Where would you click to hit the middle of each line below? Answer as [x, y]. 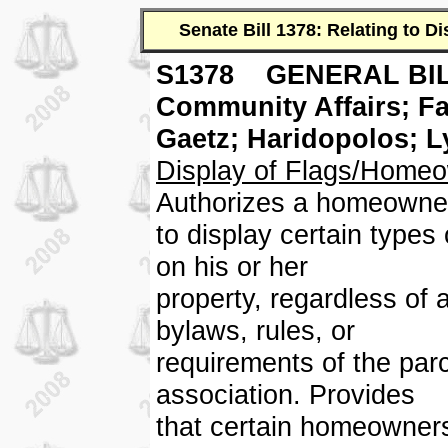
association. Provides [285, 394]
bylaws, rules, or [255, 330]
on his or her [232, 266]
